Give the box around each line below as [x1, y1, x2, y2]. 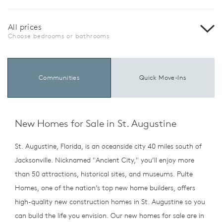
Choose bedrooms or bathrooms [8, 31, 110, 40]
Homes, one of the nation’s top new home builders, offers [15, 183, 195, 192]
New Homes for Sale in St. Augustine [15, 116, 176, 129]
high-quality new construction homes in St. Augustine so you [15, 197, 205, 206]
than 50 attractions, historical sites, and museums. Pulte [15, 169, 193, 178]
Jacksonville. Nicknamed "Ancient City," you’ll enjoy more [15, 155, 194, 165]
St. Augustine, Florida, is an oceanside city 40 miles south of [15, 141, 202, 151]
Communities [38, 73, 80, 82]
